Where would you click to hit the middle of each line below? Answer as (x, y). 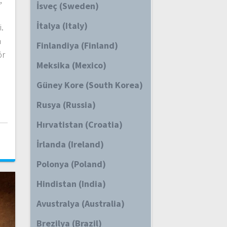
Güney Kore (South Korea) (89, 85)
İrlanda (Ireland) (70, 144)
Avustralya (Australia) (80, 203)
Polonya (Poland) (71, 164)
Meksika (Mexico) (71, 65)
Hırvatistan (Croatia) (79, 124)
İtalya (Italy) (62, 26)
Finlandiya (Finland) (77, 45)
